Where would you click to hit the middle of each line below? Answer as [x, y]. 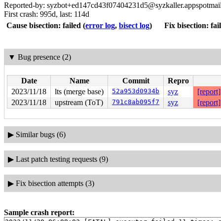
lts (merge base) [79, 91]
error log [100, 26]
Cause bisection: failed [44, 26]
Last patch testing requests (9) [62, 159]
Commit [136, 80]
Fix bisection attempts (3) [55, 183]
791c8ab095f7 [136, 102]
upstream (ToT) [79, 102]
